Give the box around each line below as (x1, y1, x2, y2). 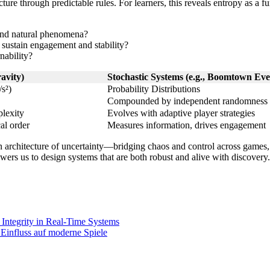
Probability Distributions (107, 84, 200, 95)
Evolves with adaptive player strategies (107, 108, 255, 119)
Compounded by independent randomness (107, 96, 268, 107)
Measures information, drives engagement (107, 120, 266, 131)
